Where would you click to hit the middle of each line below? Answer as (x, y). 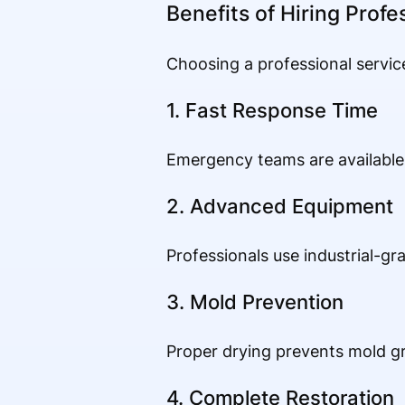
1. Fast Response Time (272, 111)
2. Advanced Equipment (279, 207)
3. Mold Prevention (254, 302)
